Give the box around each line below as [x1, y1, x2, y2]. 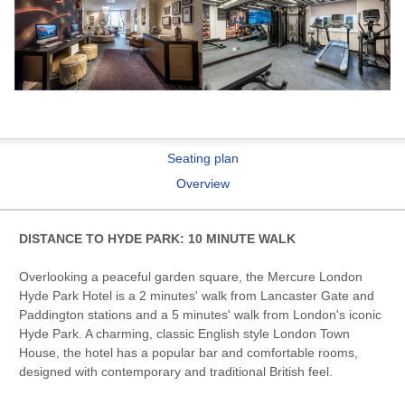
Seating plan [166, 150, 239, 165]
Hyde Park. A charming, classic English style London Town [18, 326, 350, 342]
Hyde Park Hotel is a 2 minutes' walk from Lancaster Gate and [18, 288, 374, 304]
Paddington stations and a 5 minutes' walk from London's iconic [18, 307, 381, 323]
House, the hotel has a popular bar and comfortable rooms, [18, 345, 358, 361]
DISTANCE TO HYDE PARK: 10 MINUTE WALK [18, 231, 296, 247]
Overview [175, 175, 230, 191]
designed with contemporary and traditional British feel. [18, 364, 333, 380]
